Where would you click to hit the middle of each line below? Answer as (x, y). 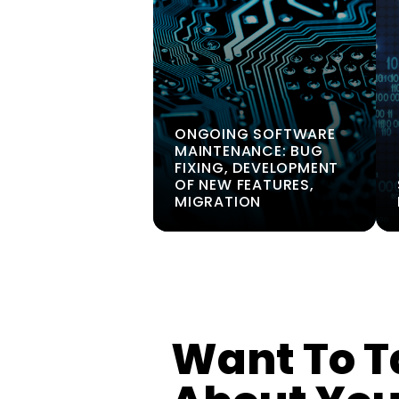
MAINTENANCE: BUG (249, 151)
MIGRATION (218, 202)
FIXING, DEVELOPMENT (257, 168)
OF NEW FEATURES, (244, 185)
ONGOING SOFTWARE (255, 134)
